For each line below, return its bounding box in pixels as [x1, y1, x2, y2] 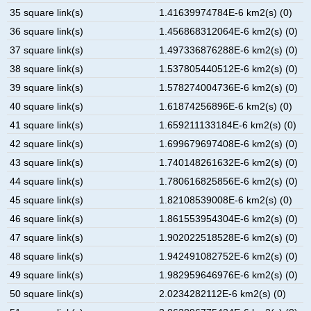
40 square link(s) [10, 100, 84, 112]
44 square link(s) [10, 175, 84, 187]
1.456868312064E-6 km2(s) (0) [159, 25, 299, 37]
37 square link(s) [10, 44, 84, 56]
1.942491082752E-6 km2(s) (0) [159, 250, 299, 262]
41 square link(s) [10, 119, 84, 131]
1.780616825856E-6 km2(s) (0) [159, 175, 299, 187]
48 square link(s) [10, 250, 84, 262]
